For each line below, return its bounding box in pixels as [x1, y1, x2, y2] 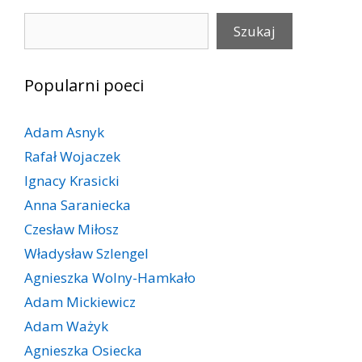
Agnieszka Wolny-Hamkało [24, 267, 196, 287]
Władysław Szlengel [24, 243, 149, 263]
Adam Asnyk [24, 122, 104, 141]
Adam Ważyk [24, 316, 108, 335]
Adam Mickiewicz [24, 292, 136, 311]
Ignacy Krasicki [24, 170, 120, 190]
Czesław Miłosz [24, 219, 119, 238]
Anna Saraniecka [24, 195, 131, 214]
